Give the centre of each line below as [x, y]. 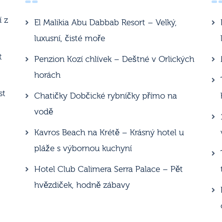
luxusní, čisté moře [69, 38]
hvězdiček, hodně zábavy [82, 185]
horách [47, 75]
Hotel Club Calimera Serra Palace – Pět [108, 169]
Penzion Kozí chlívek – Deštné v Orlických [114, 59]
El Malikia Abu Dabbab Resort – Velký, [105, 22]
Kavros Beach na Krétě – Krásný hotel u [109, 132]
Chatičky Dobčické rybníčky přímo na [105, 96]
